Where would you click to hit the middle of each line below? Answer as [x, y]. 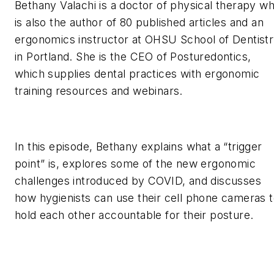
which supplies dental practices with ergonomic [137, 74]
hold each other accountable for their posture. [134, 215]
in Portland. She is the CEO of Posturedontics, [133, 57]
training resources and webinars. [99, 91]
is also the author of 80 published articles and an [139, 23]
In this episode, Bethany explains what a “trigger [139, 147]
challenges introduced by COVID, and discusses [138, 181]
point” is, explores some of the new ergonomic [135, 164]
